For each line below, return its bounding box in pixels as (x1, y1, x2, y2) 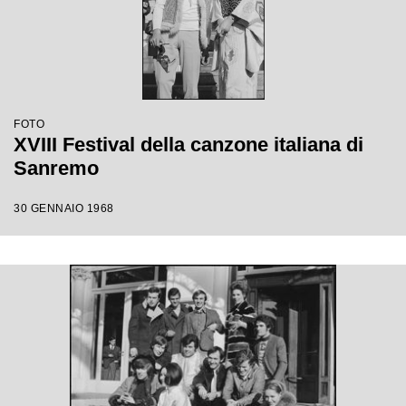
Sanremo (14, 157, 99, 179)
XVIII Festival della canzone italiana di (14, 133, 363, 156)
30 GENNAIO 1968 (14, 202, 114, 215)
